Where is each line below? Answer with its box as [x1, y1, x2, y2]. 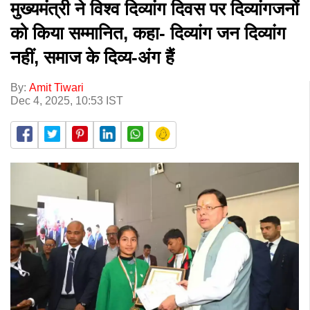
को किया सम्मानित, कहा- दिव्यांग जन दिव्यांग [10, 22, 286, 44]
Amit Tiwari [29, 81, 84, 93]
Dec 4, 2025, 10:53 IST [10, 94, 123, 107]
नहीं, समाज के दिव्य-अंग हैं [10, 46, 174, 68]
